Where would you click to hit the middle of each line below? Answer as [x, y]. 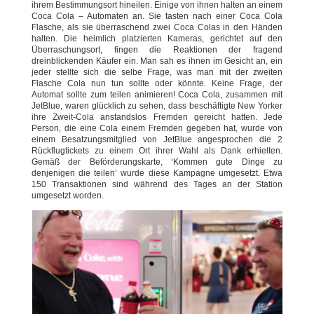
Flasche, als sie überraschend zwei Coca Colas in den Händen [157, 27]
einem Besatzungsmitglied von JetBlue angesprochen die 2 [157, 139]
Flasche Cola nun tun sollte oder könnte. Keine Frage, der [157, 83]
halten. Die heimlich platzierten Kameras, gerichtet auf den [157, 38]
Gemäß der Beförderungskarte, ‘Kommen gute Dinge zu [157, 162]
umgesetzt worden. [68, 195]
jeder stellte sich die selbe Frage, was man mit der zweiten [157, 72]
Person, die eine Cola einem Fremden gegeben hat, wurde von [157, 128]
